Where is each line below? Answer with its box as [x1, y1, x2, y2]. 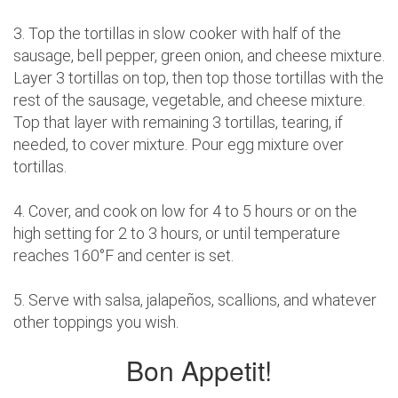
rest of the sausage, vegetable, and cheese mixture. [13, 91, 365, 110]
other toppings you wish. [13, 313, 179, 332]
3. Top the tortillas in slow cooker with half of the [13, 24, 341, 44]
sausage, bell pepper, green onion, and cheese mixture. [13, 46, 385, 66]
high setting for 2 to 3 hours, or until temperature [13, 224, 340, 243]
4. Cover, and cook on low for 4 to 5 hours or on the [13, 202, 357, 221]
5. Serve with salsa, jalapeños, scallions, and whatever [13, 291, 377, 310]
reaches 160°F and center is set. [13, 246, 234, 266]
